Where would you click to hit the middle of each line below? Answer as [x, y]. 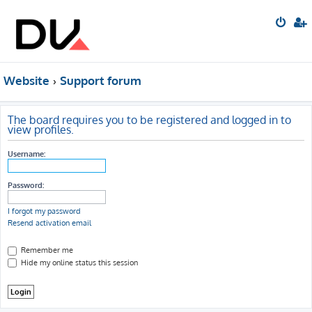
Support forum [100, 80]
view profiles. [41, 130]
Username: [26, 154]
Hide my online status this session [78, 262]
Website [26, 80]
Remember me [46, 250]
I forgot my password [44, 211]
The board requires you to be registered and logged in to [149, 120]
